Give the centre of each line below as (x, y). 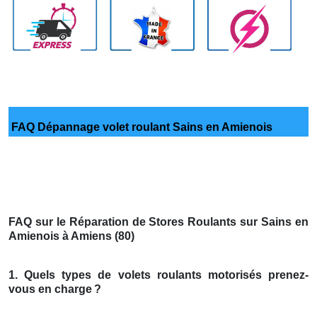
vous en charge (50, 289)
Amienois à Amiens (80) (71, 236)
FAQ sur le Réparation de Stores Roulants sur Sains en (158, 222)
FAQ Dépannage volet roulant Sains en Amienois (140, 127)
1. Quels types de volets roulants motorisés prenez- (158, 275)
